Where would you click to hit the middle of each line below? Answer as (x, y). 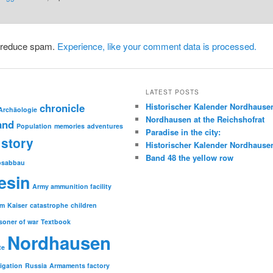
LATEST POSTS (173, 92)
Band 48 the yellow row (190, 157)
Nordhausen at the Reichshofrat (205, 119)
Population (34, 126)
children (84, 205)
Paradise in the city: (183, 132)
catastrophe (49, 205)
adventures (105, 126)
